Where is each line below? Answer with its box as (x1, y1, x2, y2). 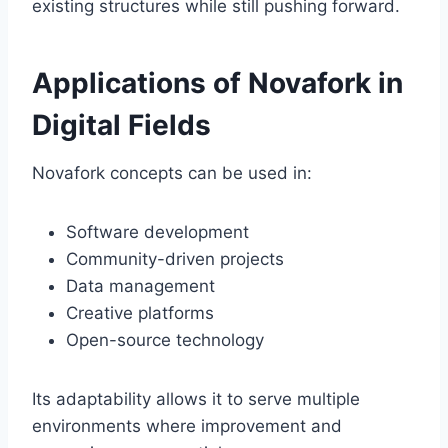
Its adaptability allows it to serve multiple (32, 389, 360, 410)
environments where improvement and (32, 416, 342, 437)
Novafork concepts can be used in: (32, 163, 312, 184)
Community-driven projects (66, 249, 284, 270)
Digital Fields (32, 108, 211, 143)
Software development (66, 222, 249, 243)
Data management (66, 276, 215, 297)
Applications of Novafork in (32, 66, 403, 101)
